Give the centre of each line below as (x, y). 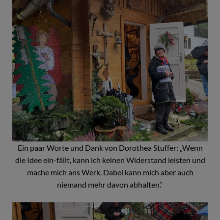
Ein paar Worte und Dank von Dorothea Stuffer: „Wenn (110, 148)
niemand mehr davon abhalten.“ (110, 185)
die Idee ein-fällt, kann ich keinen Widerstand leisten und (110, 160)
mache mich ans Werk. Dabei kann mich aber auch (110, 172)
